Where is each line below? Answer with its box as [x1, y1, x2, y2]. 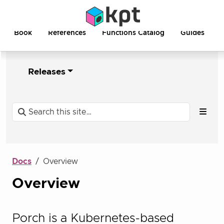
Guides [180, 29, 204, 36]
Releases [28, 67, 65, 76]
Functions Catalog [102, 29, 164, 36]
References [48, 29, 86, 36]
